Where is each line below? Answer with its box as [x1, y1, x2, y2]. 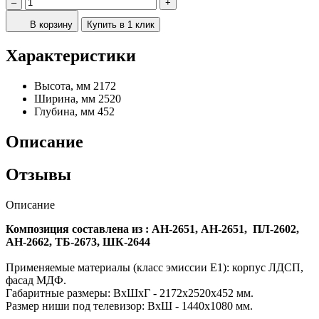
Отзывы [6, 165, 71, 184]
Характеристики [6, 46, 136, 65]
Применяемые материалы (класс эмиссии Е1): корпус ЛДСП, [6, 261, 303, 274]
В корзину [30, 19, 73, 30]
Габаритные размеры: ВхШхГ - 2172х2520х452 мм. [6, 287, 253, 300]
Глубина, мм [34, 105, 95, 117]
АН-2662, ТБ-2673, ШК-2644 [6, 236, 150, 249]
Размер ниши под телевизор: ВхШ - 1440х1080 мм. [6, 300, 253, 313]
